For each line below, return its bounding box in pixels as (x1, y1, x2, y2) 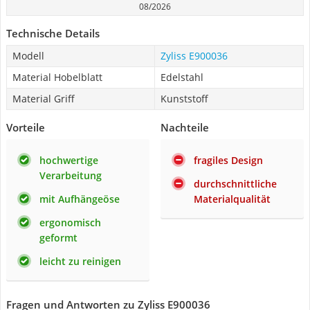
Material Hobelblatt (12, 71, 102, 84)
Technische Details (6, 26, 100, 40)
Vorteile (6, 120, 45, 134)
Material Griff (12, 92, 75, 105)
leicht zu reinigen (39, 255, 121, 268)
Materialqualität (194, 192, 271, 206)
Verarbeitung (39, 169, 102, 182)
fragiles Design (194, 154, 263, 167)
